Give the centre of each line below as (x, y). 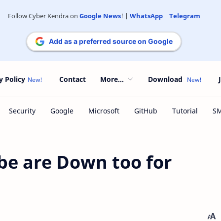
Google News (100, 16)
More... (112, 79)
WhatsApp (146, 16)
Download (165, 79)
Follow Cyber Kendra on (43, 16)
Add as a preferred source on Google (111, 41)
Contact (73, 79)
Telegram (184, 16)
